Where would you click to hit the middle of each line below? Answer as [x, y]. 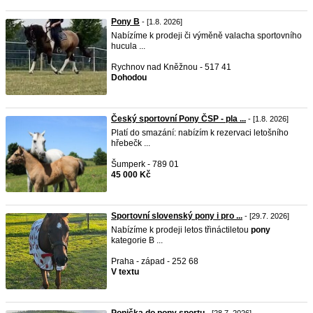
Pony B [125, 22]
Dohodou [129, 78]
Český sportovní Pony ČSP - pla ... [179, 119]
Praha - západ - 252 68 [155, 261]
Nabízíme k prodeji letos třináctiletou [181, 230]
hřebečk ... [131, 143]
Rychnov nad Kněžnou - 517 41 [171, 67]
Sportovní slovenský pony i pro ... [177, 216]
